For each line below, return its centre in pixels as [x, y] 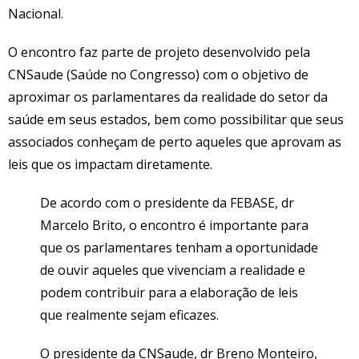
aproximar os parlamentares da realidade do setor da [168, 97]
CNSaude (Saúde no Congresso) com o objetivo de [158, 74]
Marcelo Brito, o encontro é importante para [174, 225]
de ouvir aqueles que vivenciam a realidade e [173, 270]
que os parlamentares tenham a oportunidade [179, 247]
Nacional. [36, 13]
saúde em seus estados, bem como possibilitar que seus [176, 119]
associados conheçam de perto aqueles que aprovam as [175, 141]
